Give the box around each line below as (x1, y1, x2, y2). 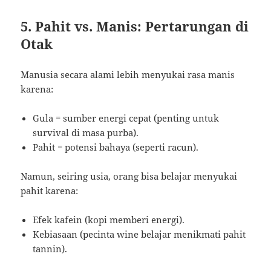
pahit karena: (21, 184, 79, 197)
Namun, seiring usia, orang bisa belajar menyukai (21, 169, 238, 182)
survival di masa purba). (33, 126, 139, 139)
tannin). (33, 242, 68, 255)
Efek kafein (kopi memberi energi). (33, 213, 185, 226)
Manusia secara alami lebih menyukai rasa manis (21, 68, 235, 80)
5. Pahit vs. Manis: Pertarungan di (21, 16, 249, 35)
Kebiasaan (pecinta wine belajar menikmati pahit (33, 227, 246, 240)
